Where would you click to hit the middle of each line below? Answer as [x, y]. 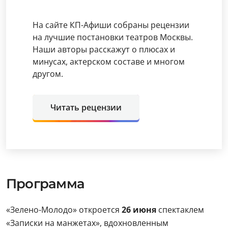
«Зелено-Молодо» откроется [64, 210]
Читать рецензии [86, 107]
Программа [47, 184]
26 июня [139, 210]
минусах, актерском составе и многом [109, 62]
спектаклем [180, 210]
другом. [48, 74]
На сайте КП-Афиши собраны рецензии [111, 25]
